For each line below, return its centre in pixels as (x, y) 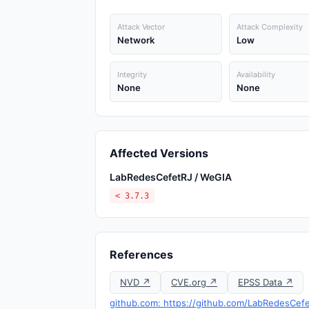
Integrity (132, 74)
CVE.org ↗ (194, 282)
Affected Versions (159, 153)
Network (136, 40)
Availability (256, 74)
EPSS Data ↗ (266, 282)
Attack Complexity (269, 27)
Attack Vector (141, 27)
